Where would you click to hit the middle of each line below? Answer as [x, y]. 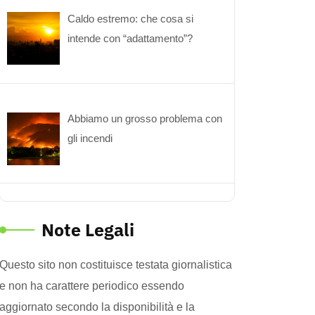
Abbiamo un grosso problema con [145, 118]
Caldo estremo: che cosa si [131, 18]
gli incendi [90, 138]
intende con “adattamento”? [130, 38]
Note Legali [88, 229]
